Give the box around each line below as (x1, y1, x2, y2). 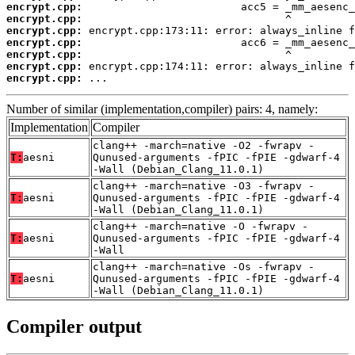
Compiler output (6, 316, 142, 338)
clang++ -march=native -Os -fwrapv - (93, 261, 315, 273)
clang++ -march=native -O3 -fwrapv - (93, 180, 315, 193)
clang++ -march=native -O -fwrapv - (93, 220, 308, 233)
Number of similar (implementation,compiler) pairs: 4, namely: (6, 102, 318, 116)
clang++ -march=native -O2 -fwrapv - (93, 139, 315, 152)
